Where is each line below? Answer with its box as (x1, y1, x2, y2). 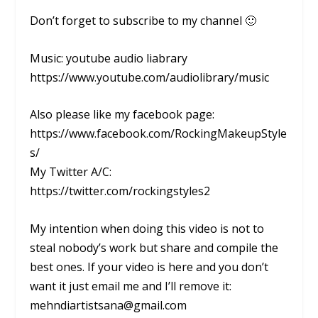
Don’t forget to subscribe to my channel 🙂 (30, 13, 257, 29)
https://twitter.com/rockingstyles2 (30, 183, 211, 199)
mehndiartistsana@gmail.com (30, 297, 187, 314)
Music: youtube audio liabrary (30, 50, 188, 66)
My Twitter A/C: (30, 164, 112, 180)
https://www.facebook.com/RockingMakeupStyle (30, 126, 287, 142)
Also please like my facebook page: (30, 106, 215, 123)
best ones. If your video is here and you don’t (30, 259, 269, 275)
